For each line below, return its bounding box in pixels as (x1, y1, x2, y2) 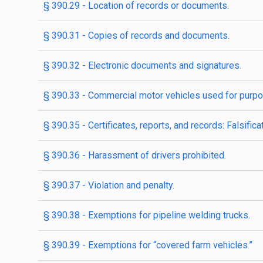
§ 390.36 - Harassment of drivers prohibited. (43, 150, 226, 161)
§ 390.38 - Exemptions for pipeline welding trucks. (43, 210, 250, 221)
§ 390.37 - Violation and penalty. (43, 180, 174, 191)
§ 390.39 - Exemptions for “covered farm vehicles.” (43, 240, 252, 251)
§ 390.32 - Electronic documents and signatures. (43, 60, 241, 71)
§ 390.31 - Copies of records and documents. (43, 30, 230, 41)
